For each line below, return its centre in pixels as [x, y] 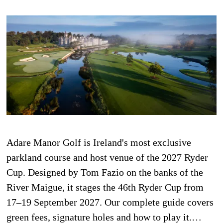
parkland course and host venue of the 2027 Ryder [108, 157]
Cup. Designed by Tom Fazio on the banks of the [105, 172]
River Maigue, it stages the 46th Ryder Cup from [105, 187]
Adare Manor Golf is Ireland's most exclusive [99, 142]
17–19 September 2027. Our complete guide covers [110, 202]
